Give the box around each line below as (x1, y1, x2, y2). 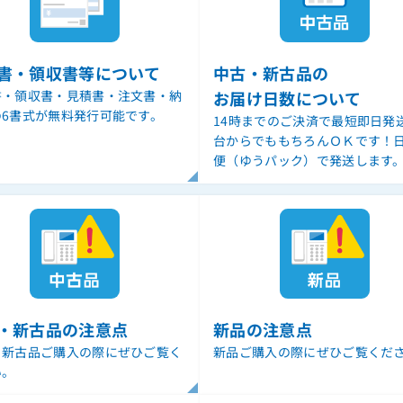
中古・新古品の (213, 61, 329, 85)
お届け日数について (213, 86, 361, 110)
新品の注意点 (213, 318, 312, 341)
